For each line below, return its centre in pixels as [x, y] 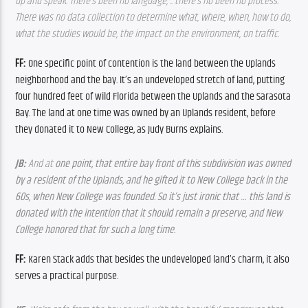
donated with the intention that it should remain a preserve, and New [149, 213]
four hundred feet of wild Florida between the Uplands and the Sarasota [153, 96]
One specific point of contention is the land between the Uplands [152, 63]
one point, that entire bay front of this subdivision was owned [173, 164]
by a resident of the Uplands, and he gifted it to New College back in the [152, 180]
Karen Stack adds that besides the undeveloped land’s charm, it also [159, 259]
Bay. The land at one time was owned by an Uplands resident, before [146, 113]
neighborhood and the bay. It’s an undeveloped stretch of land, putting [150, 80]
